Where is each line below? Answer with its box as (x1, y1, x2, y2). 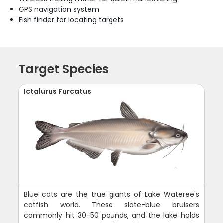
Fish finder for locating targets (19, 14, 124, 25)
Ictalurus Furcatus (24, 86, 92, 96)
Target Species (18, 60, 109, 77)
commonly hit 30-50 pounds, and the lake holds (24, 210, 199, 220)
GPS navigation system (19, 4, 100, 14)
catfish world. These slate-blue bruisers (24, 199, 199, 210)
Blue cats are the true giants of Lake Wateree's (24, 189, 199, 199)
